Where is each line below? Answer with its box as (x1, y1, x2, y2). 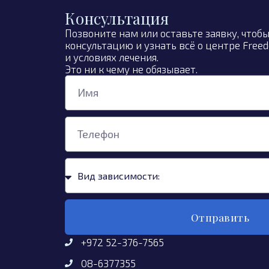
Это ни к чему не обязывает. (64, 63, 198, 76)
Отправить (190, 210, 250, 224)
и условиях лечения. (64, 51, 159, 64)
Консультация (64, 8, 169, 29)
